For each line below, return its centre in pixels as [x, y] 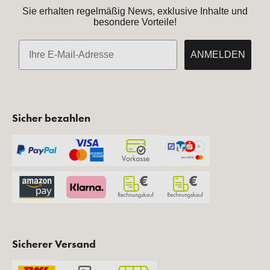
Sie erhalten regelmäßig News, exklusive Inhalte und [135, 11]
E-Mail [32, 45]
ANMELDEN [218, 55]
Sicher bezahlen [51, 118]
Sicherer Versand [54, 244]
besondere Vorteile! [135, 22]
